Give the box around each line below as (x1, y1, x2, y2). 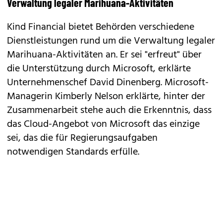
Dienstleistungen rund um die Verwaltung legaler (7, 33, 215, 49)
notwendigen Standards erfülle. (7, 144, 139, 160)
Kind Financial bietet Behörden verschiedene (7, 19, 194, 35)
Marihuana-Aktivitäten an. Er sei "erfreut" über (7, 47, 202, 63)
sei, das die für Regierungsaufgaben (7, 130, 158, 146)
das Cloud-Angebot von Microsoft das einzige (7, 116, 200, 132)
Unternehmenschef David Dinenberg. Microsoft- (7, 75, 209, 91)
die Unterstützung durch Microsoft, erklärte (7, 61, 191, 77)
